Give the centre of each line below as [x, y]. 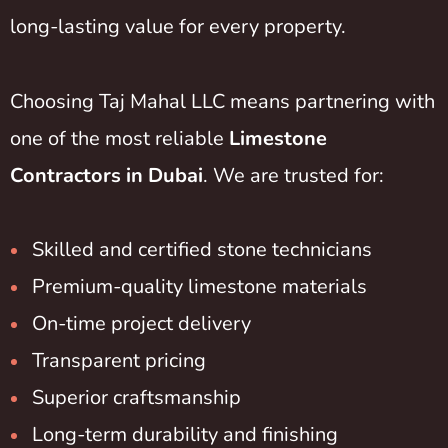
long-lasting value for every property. [178, 27]
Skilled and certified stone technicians [202, 250]
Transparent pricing [119, 361]
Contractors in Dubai [106, 175]
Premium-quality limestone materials [199, 287]
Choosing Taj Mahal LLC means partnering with [222, 101]
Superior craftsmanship [136, 398]
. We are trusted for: [293, 175]
